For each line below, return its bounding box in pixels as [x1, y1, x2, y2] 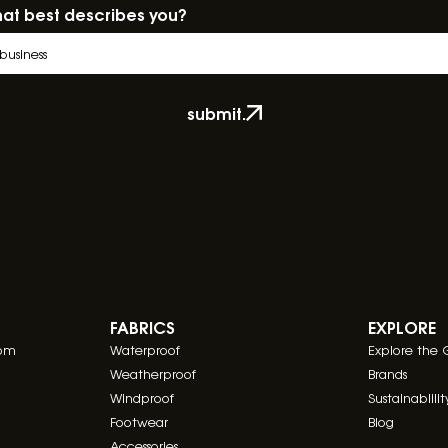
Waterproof [109, 339, 180, 359]
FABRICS [109, 313, 175, 339]
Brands [368, 363, 408, 383]
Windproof [109, 387, 174, 407]
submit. [186, 100, 246, 126]
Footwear [109, 411, 168, 431]
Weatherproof [109, 363, 196, 383]
